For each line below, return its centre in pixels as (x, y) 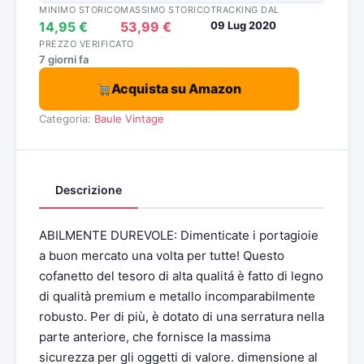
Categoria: (67, 119)
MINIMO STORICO (80, 10)
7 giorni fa (64, 59)
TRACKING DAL (245, 10)
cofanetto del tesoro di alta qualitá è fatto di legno (181, 276)
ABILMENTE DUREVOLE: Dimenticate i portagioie (179, 235)
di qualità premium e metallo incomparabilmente (177, 296)
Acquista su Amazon (177, 89)
